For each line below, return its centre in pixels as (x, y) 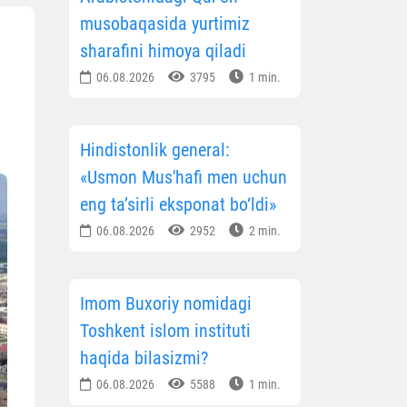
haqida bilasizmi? (144, 358)
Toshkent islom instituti (165, 331)
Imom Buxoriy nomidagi (166, 304)
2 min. (263, 231)
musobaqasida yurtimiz (165, 24)
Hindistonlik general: (155, 150)
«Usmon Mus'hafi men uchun (184, 178)
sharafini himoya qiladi (163, 51)
